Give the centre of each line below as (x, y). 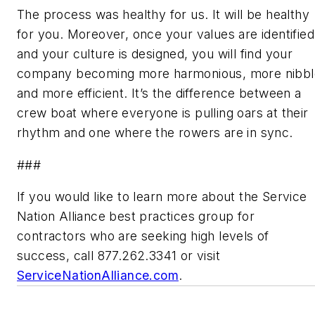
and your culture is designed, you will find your (155, 54)
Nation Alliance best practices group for (136, 217)
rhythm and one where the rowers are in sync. (155, 133)
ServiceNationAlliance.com (98, 276)
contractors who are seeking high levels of (143, 236)
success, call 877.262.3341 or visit (118, 256)
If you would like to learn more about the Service (162, 197)
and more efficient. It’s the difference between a (159, 94)
